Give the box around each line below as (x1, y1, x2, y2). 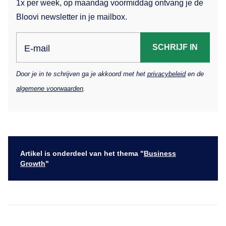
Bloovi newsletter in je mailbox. (16, 12, 127, 21)
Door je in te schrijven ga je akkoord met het (16, 70, 147, 78)
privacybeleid (147, 70, 186, 78)
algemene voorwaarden (16, 84, 83, 92)
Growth (20, 159, 45, 167)
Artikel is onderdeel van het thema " (20, 149, 144, 157)
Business (144, 149, 176, 157)
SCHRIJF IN (152, 42, 198, 51)
